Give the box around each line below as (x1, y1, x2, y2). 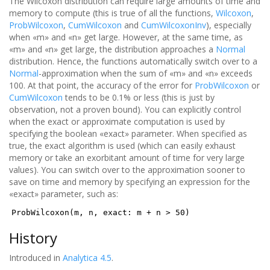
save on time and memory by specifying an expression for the (9, 175, 250, 187)
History (9, 227, 57, 248)
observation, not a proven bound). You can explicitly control (9, 103, 241, 115)
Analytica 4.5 (63, 251, 111, 263)
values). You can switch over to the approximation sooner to (9, 163, 245, 175)
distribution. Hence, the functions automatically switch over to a (9, 55, 257, 67)
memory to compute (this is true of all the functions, (9, 7, 216, 19)
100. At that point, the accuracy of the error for (9, 79, 195, 91)
